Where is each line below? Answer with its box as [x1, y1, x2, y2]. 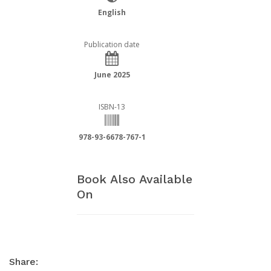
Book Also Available [77, 172, 192, 187]
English [98, 7, 126, 18]
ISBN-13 [99, 102, 125, 113]
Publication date [84, 39, 140, 50]
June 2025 [94, 70, 130, 80]
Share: [9, 256, 38, 268]
